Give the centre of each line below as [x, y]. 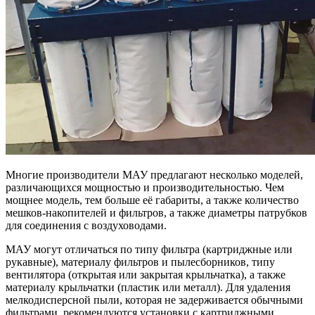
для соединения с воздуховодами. [86, 225]
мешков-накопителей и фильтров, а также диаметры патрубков [156, 212]
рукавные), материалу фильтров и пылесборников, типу [140, 262]
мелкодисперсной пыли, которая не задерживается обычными [154, 300]
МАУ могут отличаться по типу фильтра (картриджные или [149, 249]
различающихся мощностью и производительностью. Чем [145, 187]
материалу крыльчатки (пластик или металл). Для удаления [148, 287]
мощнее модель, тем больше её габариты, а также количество [152, 200]
